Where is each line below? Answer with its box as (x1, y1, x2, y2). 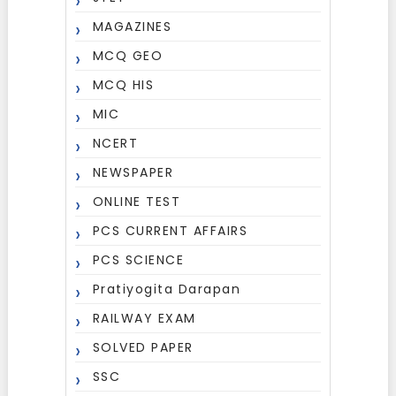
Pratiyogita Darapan (92, 280, 241, 298)
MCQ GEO (92, 47, 164, 65)
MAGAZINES (92, 18, 172, 35)
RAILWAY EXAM (92, 309, 196, 327)
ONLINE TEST (92, 193, 181, 210)
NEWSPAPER (92, 164, 174, 181)
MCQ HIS (92, 76, 155, 94)
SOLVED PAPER (92, 339, 194, 356)
